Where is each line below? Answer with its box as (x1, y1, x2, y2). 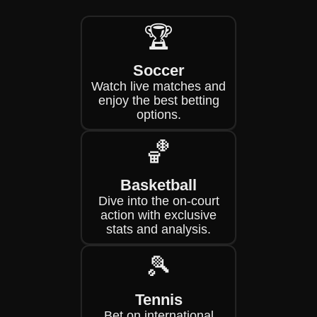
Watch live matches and (91, 79, 226, 93)
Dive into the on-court (98, 194, 219, 208)
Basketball (120, 176, 197, 194)
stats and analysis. (106, 222, 211, 236)
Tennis (134, 291, 183, 309)
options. (136, 108, 181, 122)
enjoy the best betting (98, 93, 219, 108)
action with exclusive (100, 208, 217, 222)
